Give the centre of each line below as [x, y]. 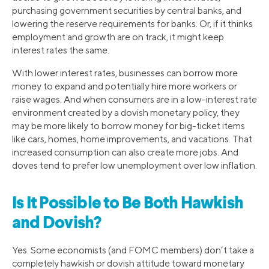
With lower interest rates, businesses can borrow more [125, 73]
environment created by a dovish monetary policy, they [126, 113]
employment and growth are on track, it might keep [118, 37]
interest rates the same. [61, 50]
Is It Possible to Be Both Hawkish [128, 204]
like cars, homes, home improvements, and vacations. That [132, 139]
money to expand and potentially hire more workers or [125, 86]
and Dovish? [57, 224]
